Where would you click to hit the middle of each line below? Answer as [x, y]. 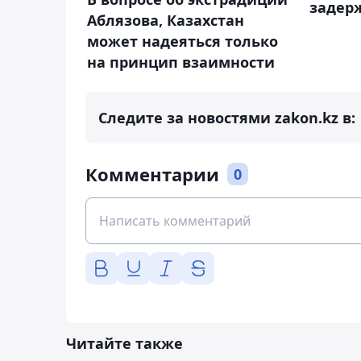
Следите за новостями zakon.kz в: [227, 117]
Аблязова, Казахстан [166, 20]
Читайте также [124, 343]
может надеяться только [183, 41]
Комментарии [152, 174]
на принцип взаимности [181, 62]
